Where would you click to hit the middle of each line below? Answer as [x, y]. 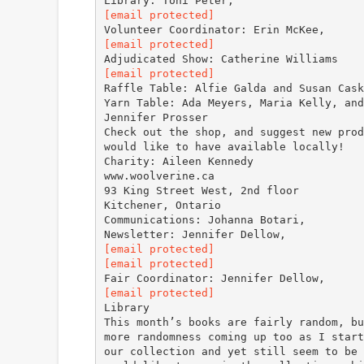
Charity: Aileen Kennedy [178, 161]
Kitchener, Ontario [162, 205]
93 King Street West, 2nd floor [201, 190]
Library [126, 307]
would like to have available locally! [224, 146]
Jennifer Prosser [156, 117]
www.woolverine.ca [159, 175]
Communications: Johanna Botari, [204, 219]
